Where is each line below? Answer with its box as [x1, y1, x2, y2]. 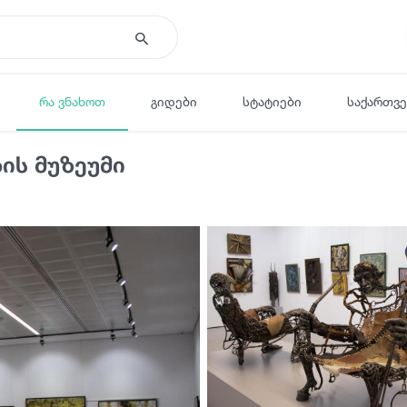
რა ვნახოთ [39, 93, 105, 109]
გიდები [151, 93, 197, 109]
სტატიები [243, 93, 302, 109]
